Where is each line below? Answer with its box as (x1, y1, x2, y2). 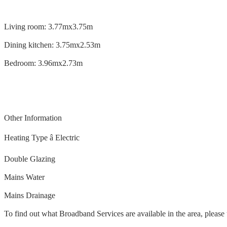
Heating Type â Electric (4, 133, 80, 142)
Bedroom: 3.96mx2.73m (4, 59, 83, 68)
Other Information (4, 113, 62, 123)
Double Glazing (4, 155, 55, 164)
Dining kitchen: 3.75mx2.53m (4, 41, 100, 50)
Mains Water (4, 173, 45, 182)
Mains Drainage (4, 191, 55, 200)
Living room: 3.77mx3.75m (4, 22, 93, 31)
